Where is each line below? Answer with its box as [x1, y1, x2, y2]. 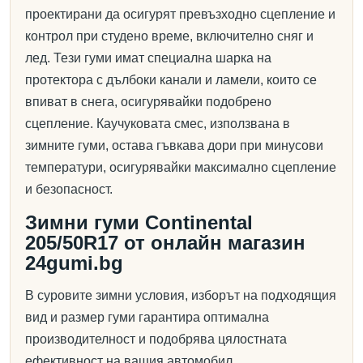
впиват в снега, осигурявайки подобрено [25, 95, 271, 109]
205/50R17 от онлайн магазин [25, 232, 305, 254]
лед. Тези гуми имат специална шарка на [25, 51, 271, 65]
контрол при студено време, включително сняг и [25, 29, 314, 43]
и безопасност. [25, 182, 113, 196]
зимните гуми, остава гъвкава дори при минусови [25, 139, 323, 152]
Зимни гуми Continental [25, 211, 253, 233]
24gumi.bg [25, 252, 123, 274]
